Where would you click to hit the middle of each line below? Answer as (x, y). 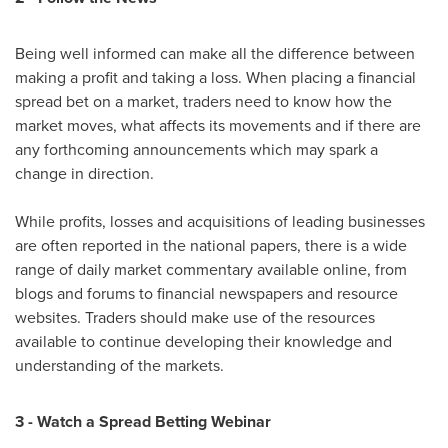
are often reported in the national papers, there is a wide (211, 245)
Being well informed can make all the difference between (215, 53)
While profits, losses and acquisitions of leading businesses (220, 221)
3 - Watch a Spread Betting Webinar (143, 421)
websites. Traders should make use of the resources (195, 317)
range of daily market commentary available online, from (211, 269)
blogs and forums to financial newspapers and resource (206, 293)
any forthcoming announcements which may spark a (196, 149)
